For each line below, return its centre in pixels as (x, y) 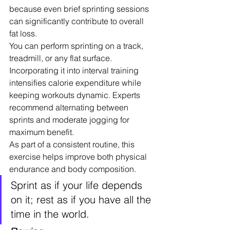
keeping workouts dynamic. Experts (76, 95)
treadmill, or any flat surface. (62, 58)
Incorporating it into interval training (75, 70)
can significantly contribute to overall (78, 21)
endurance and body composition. (73, 169)
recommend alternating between (70, 107)
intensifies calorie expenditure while (76, 82)
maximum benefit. (42, 132)
